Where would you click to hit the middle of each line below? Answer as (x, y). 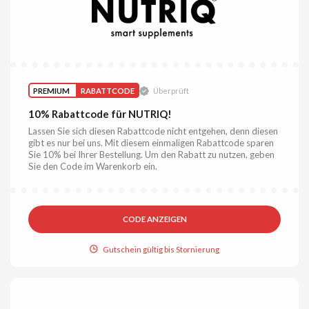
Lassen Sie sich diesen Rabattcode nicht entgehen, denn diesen (153, 131)
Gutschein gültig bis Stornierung (161, 250)
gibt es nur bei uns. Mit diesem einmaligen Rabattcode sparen (151, 143)
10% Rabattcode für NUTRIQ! (100, 114)
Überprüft (171, 91)
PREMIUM (52, 90)
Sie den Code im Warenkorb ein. (93, 167)
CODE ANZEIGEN (154, 219)
